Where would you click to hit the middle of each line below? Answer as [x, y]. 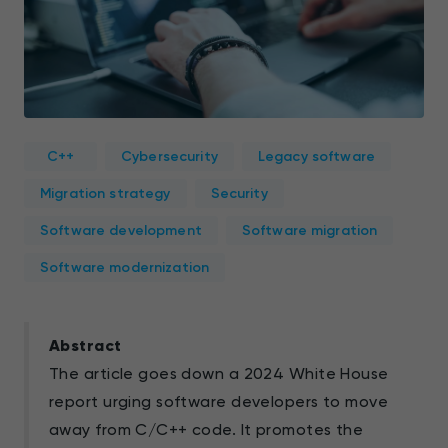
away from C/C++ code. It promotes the [206, 429]
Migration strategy [105, 193]
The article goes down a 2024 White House [219, 373]
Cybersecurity [169, 156]
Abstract [85, 345]
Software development [121, 230]
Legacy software [316, 156]
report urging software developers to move [219, 401]
